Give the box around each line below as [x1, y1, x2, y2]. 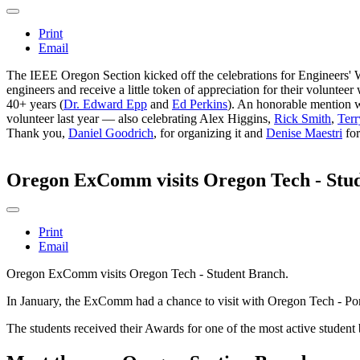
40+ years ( [6, 97, 63, 112]
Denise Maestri [266, 126, 342, 141]
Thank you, [6, 126, 68, 141]
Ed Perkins [172, 97, 227, 112]
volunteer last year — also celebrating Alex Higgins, [6, 112, 274, 126]
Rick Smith [274, 112, 331, 126]
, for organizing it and [153, 126, 266, 141]
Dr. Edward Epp [63, 97, 147, 112]
